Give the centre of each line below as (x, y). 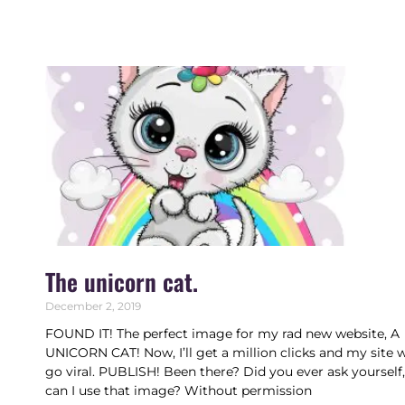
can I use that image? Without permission (179, 391)
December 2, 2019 (94, 306)
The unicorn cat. (122, 282)
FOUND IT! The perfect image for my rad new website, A (223, 334)
